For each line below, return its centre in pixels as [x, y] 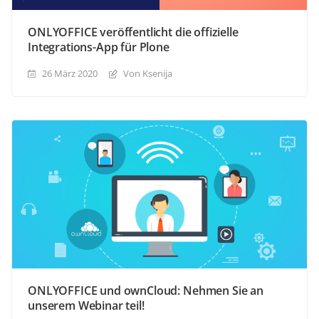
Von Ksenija [148, 73]
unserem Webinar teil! [86, 305]
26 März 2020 [70, 73]
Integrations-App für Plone [99, 47]
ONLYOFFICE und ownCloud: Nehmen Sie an [146, 290]
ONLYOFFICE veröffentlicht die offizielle [133, 32]
